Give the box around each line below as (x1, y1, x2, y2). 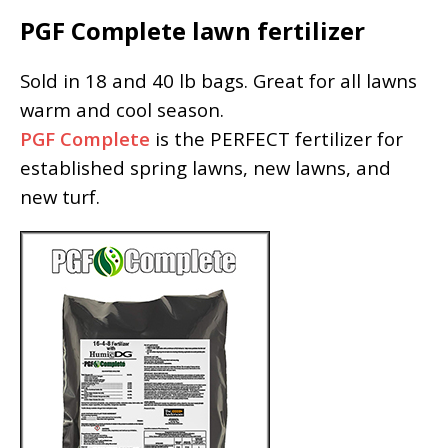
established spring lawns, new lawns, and (20, 154, 391, 180)
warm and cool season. (20, 96, 224, 122)
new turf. (20, 183, 100, 209)
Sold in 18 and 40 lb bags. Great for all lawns (20, 67, 417, 93)
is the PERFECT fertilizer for (150, 125, 403, 151)
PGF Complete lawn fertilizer (20, 13, 365, 47)
